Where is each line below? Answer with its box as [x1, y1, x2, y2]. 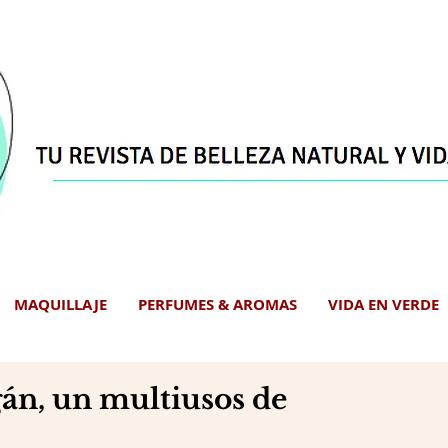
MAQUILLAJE [14, 294, 107, 315]
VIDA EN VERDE [328, 294, 439, 315]
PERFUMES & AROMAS [138, 294, 297, 315]
